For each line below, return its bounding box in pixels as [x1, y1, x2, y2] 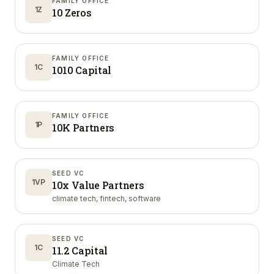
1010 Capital [52, 64, 112, 76]
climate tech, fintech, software [52, 194, 161, 203]
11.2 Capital [52, 244, 108, 257]
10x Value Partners [52, 179, 144, 191]
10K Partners [52, 121, 115, 134]
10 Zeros [52, 6, 92, 19]
